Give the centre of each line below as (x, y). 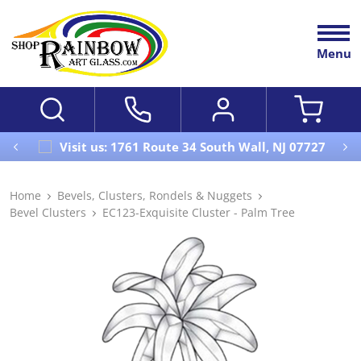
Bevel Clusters (48, 213)
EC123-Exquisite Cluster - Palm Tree (199, 213)
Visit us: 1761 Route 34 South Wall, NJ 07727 (192, 146)
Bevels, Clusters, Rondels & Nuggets (155, 196)
